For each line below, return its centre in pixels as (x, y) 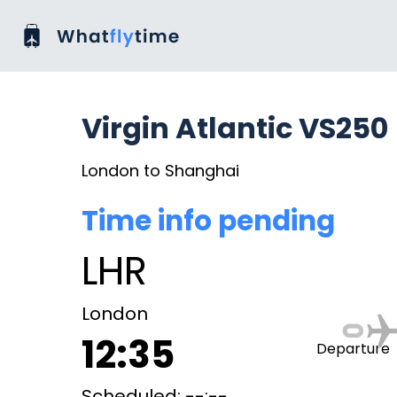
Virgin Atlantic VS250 (235, 128)
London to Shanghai (160, 171)
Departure (353, 349)
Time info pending (208, 221)
